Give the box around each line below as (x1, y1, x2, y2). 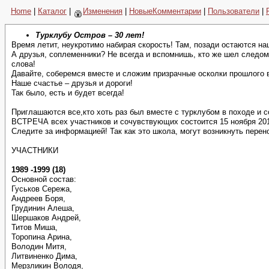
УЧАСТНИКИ (11, 146, 58, 155)
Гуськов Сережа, (11, 184, 72, 193)
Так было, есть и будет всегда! (11, 88, 124, 97)
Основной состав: (11, 175, 76, 184)
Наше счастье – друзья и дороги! (11, 79, 133, 88)
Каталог (38, 7, 67, 16)
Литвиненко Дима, (11, 252, 77, 261)
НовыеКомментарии (129, 7, 201, 16)
